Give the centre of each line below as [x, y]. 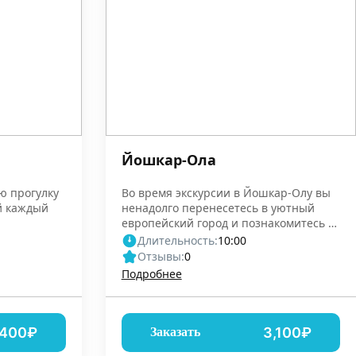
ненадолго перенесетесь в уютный [218, 207]
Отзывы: [161, 256]
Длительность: [177, 240]
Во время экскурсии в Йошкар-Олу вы [226, 192]
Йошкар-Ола [168, 159]
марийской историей [179, 238]
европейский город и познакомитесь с [227, 222]
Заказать [175, 332]
